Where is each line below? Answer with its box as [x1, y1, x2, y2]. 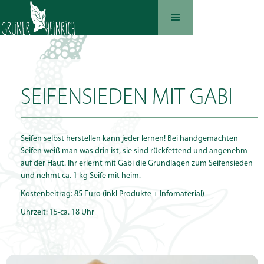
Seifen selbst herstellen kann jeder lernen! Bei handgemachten [21, 134, 238, 143]
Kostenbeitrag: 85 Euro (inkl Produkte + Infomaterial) [21, 190, 204, 199]
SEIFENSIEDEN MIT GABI [21, 87, 233, 110]
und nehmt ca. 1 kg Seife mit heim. [21, 171, 141, 180]
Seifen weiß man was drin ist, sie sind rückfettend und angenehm [21, 147, 247, 156]
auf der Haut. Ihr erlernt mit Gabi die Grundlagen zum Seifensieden [21, 159, 253, 168]
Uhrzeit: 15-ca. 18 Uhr [21, 208, 94, 217]
